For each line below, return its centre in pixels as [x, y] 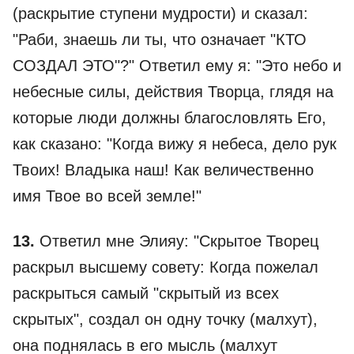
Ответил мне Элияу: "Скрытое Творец [177, 241]
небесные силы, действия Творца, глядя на [173, 92]
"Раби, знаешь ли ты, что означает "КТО [160, 40]
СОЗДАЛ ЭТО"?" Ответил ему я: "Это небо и [177, 66]
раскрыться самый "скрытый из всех [146, 293]
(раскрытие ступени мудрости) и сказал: [160, 13]
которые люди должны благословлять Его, [169, 118]
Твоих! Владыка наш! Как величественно [163, 170]
